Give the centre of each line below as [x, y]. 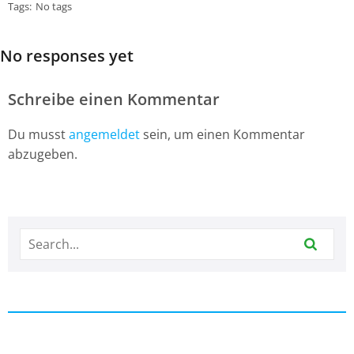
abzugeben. [43, 154]
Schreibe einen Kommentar [114, 100]
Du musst [38, 135]
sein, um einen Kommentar [222, 135]
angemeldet [104, 135]
